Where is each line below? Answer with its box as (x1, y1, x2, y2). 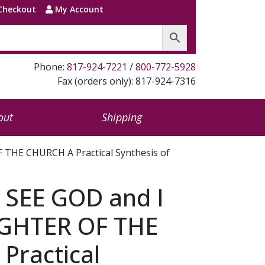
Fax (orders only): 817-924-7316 (57, 75, 196, 88)
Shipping (101, 110, 142, 124)
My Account (52, 4, 104, 15)
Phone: (34, 60, 67, 73)
